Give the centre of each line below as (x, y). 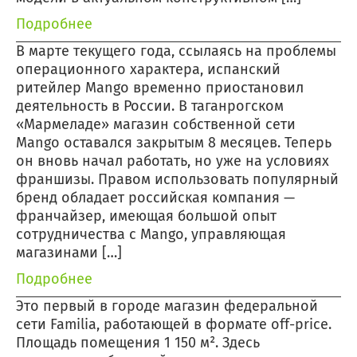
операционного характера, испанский (148, 70)
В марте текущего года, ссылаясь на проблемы (176, 51)
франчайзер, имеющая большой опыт (146, 216)
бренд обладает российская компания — (155, 198)
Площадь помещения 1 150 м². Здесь (138, 343)
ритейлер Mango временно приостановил (160, 88)
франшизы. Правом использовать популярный (177, 180)
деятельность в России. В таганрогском (150, 106)
